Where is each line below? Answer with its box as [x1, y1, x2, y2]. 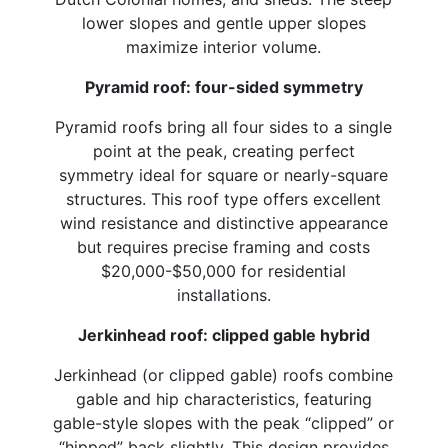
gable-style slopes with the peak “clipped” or [53, 412, 395, 433]
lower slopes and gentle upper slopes [81, 12, 366, 33]
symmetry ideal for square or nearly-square [59, 164, 389, 185]
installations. [176, 284, 271, 305]
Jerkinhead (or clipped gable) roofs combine [54, 364, 394, 385]
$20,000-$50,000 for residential [101, 260, 347, 281]
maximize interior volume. [126, 36, 322, 57]
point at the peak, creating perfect [92, 140, 355, 161]
